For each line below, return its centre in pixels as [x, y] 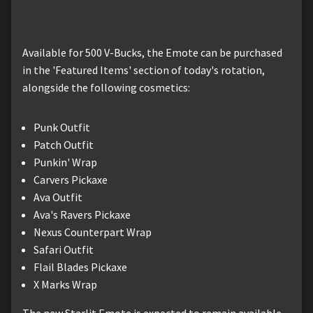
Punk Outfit [62, 127]
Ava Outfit [58, 197]
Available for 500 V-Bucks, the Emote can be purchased [152, 52]
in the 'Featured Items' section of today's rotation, [144, 70]
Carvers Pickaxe [71, 179]
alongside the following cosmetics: [106, 87]
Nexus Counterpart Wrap [93, 232]
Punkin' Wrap [65, 162]
